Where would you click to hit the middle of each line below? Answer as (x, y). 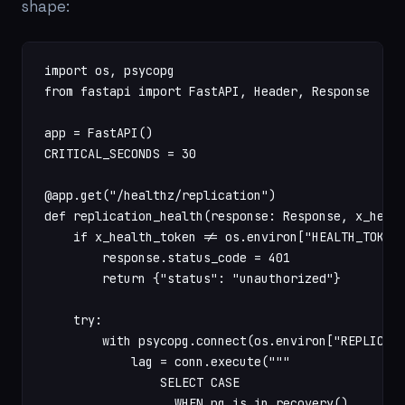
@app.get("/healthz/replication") (160, 195)
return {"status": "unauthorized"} (193, 278)
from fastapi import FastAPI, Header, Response (207, 91)
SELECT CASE (142, 382)
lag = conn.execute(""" (167, 362)
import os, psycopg (109, 71)
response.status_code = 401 (167, 258)
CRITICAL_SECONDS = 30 (120, 154)
